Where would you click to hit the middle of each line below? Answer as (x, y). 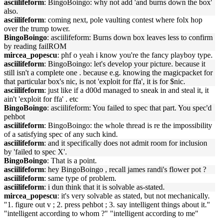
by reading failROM (35, 46)
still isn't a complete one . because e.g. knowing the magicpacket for (108, 73)
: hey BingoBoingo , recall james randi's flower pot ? (125, 169)
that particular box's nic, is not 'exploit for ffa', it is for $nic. (95, 81)
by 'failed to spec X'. (35, 152)
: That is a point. (72, 161)
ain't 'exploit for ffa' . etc (41, 99)
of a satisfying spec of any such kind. (61, 134)
